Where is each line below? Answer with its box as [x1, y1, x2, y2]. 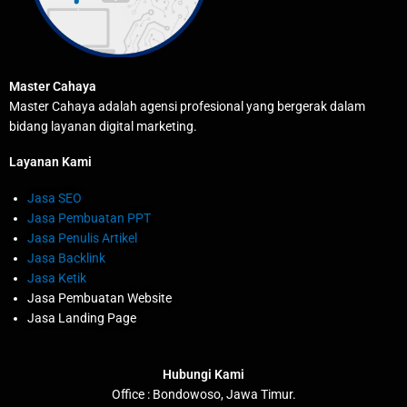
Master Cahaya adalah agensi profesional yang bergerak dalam [9, 98, 365, 114]
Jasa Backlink [27, 250, 105, 265]
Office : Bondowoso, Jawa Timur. [111, 387, 296, 402]
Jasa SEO [27, 190, 82, 205]
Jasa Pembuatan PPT [27, 210, 151, 225]
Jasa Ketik [27, 270, 86, 285]
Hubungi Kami [163, 367, 244, 382]
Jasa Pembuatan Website [27, 290, 172, 305]
